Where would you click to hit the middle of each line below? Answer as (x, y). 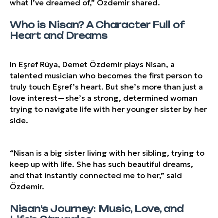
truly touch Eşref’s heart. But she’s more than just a (106, 87)
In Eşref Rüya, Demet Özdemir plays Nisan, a (92, 64)
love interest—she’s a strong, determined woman (104, 98)
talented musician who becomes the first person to (106, 75)
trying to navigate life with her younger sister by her (108, 109)
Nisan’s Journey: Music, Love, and (97, 209)
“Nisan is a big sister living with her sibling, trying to (107, 153)
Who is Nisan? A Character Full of (97, 25)
